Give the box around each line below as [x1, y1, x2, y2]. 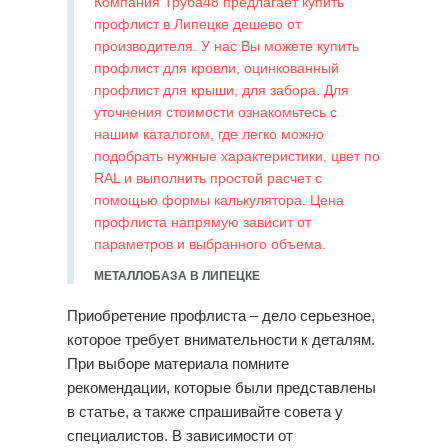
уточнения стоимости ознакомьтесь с [93, 104, 337, 121]
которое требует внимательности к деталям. [66, 331, 375, 349]
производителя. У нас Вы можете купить [93, 38, 359, 55]
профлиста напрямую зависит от [93, 214, 311, 231]
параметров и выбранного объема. [93, 236, 326, 253]
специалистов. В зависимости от [66, 427, 293, 445]
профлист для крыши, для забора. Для [93, 82, 349, 99]
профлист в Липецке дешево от [93, 16, 301, 33]
